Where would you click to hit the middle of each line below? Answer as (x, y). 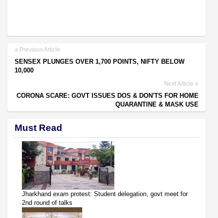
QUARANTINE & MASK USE (157, 104)
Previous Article (39, 49)
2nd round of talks (47, 202)
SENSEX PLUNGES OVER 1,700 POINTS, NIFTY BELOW (100, 61)
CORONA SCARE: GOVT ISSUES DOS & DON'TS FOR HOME (108, 95)
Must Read (38, 127)
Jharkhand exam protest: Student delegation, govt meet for (105, 194)
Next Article (180, 83)
